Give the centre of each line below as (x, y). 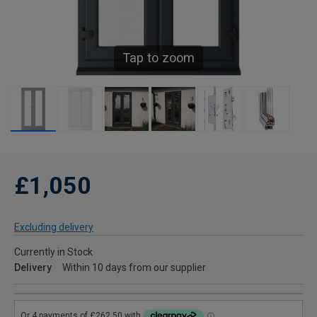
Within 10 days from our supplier (134, 268)
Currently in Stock (53, 252)
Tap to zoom (158, 58)
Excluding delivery (54, 227)
